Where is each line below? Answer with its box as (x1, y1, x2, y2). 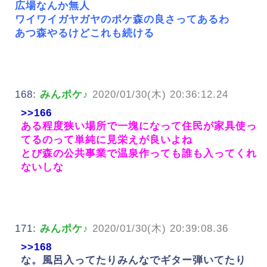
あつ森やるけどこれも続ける (15, 27, 154, 39)
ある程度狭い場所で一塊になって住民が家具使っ (21, 120, 257, 132)
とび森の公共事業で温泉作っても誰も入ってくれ (21, 148, 257, 160)
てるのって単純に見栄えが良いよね (21, 134, 193, 146)
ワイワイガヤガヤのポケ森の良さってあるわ (15, 14, 229, 26)
